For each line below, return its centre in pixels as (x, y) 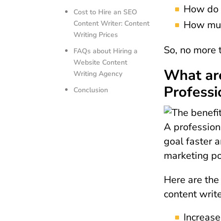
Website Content (101, 62)
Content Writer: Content (112, 23)
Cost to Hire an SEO (106, 12)
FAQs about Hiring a (106, 51)
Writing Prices (96, 35)
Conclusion (91, 90)
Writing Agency (98, 74)
